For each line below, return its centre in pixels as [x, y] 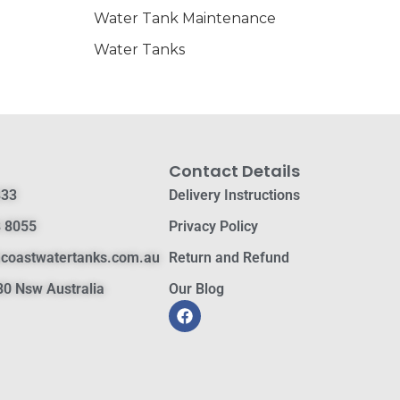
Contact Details [234, 171]
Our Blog [196, 289]
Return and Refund [229, 258]
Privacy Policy [213, 226]
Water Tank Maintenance [184, 18]
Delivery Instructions [234, 195]
